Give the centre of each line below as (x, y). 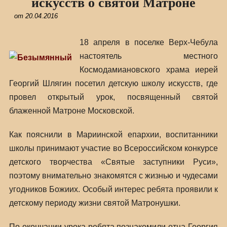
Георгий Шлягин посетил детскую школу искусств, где (113, 83)
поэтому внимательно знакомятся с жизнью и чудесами (113, 176)
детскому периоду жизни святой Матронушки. (94, 203)
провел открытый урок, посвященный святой (113, 97)
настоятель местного (149, 56)
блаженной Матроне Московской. (71, 111)
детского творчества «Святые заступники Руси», (113, 162)
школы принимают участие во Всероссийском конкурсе (113, 148)
